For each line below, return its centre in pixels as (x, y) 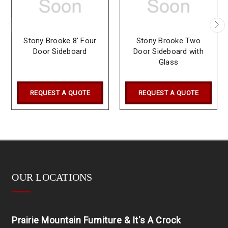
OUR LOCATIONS (52, 177)
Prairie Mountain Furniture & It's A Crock (96, 220)
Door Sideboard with (168, 51)
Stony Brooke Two (168, 40)
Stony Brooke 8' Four (60, 40)
